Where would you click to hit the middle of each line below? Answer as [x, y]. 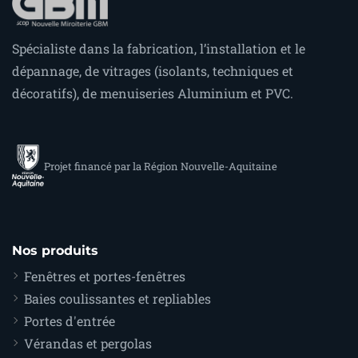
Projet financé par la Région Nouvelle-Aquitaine [161, 166]
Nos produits [55, 251]
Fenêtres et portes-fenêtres [105, 276]
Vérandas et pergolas [88, 344]
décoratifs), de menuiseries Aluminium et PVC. [153, 93]
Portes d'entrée [70, 321]
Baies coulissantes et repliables [117, 299]
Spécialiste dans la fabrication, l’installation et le [159, 49]
